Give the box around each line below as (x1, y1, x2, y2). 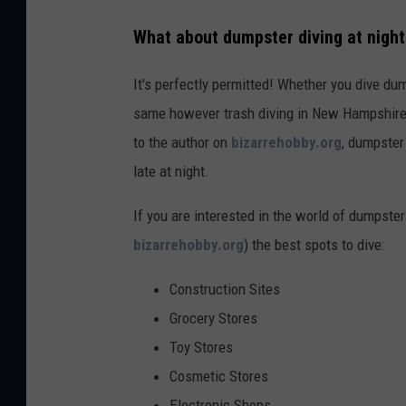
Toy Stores (169, 338, 233, 357)
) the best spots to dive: (244, 236, 384, 255)
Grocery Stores (169, 309, 257, 328)
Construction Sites (169, 280, 280, 299)
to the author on (133, 133, 231, 152)
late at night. (133, 162, 209, 181)
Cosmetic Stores (169, 367, 268, 386)
